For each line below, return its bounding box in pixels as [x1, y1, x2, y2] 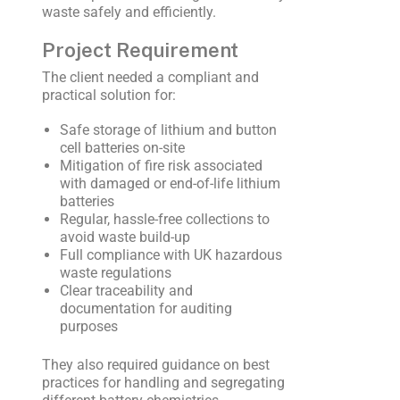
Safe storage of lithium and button [59, 121, 277, 139]
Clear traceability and [59, 282, 193, 300]
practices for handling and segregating [41, 373, 285, 391]
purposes [59, 318, 118, 336]
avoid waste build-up [59, 229, 190, 246]
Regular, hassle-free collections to [59, 211, 270, 229]
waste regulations [59, 264, 171, 282]
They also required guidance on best [41, 355, 270, 373]
